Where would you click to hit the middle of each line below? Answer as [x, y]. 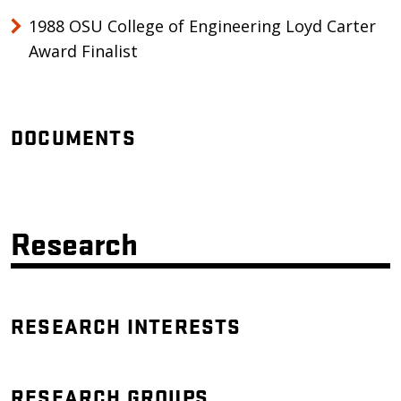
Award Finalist [83, 51]
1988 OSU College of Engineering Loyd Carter [202, 26]
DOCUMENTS [73, 137]
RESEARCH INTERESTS [126, 325]
